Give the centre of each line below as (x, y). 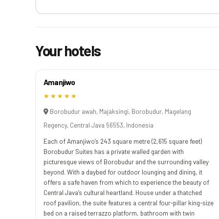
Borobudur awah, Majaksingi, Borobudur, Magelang (120, 111)
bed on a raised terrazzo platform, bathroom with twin (119, 213)
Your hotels (68, 50)
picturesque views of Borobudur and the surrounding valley (126, 161)
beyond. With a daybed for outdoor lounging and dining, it (123, 172)
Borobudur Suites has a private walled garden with (114, 151)
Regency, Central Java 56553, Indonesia (99, 125)
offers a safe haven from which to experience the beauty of (126, 182)
